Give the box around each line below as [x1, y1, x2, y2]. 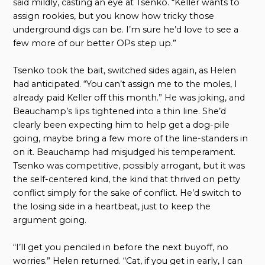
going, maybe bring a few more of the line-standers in [13, 133, 248, 144]
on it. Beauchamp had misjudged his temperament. [13, 147, 236, 158]
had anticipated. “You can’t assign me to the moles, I [13, 79, 238, 90]
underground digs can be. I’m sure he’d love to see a [13, 24, 239, 35]
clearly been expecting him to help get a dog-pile [13, 119, 230, 131]
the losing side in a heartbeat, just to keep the [13, 201, 211, 212]
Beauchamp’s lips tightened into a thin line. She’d [13, 106, 227, 117]
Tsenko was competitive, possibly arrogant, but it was [13, 160, 245, 172]
